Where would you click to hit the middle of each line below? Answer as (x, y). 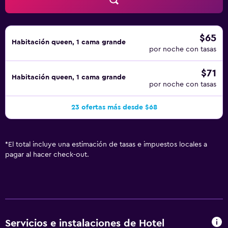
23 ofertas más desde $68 (114, 107)
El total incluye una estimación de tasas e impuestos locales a (108, 145)
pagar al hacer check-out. (47, 155)
